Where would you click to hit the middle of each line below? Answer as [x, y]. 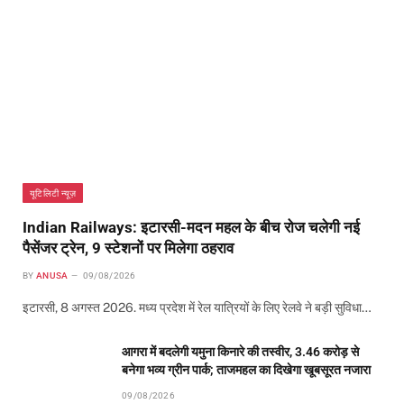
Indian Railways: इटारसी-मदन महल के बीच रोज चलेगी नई [191, 227]
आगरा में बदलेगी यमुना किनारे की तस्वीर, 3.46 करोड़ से [240, 351]
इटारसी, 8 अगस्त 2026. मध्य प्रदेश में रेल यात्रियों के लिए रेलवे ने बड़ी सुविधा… [197, 307]
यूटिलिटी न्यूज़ [53, 193]
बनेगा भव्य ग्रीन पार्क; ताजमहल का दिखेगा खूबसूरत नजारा [246, 369]
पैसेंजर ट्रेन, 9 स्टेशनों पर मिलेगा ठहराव [128, 248]
